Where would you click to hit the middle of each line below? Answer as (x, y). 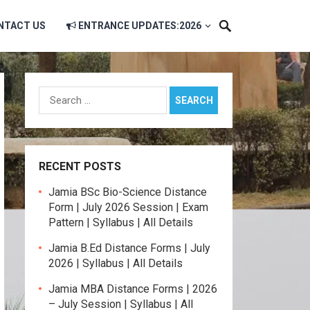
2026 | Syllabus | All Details (116, 263)
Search (55, 93)
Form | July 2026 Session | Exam (128, 207)
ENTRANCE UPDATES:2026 (139, 26)
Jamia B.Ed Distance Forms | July (129, 248)
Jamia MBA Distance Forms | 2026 (133, 289)
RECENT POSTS (80, 166)
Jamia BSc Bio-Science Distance (128, 192)
